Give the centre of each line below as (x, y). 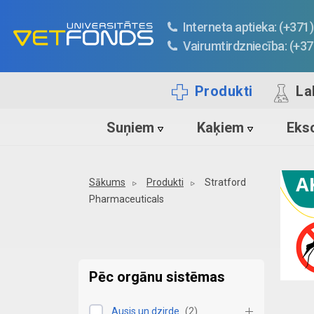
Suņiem (130, 128)
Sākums (107, 182)
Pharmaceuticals (127, 199)
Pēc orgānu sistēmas (157, 277)
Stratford (225, 182)
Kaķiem (220, 128)
